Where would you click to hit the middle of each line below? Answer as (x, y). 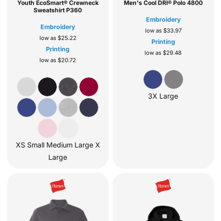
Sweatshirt (49, 10)
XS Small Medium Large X (58, 145)
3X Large (163, 96)
